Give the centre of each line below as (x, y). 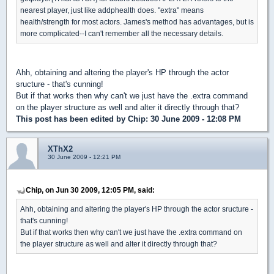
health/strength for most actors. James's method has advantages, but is (137, 22)
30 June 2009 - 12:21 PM (84, 157)
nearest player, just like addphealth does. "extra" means (112, 10)
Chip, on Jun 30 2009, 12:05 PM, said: (90, 190)
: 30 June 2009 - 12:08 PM (193, 119)
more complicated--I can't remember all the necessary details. (122, 33)
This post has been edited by (72, 119)
